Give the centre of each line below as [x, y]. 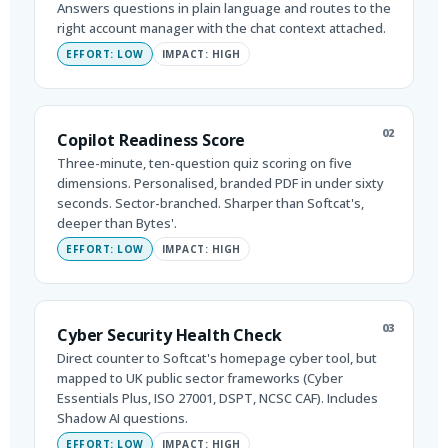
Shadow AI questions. [122, 417]
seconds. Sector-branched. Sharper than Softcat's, [210, 202]
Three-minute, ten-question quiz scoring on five [204, 162]
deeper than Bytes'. [117, 222]
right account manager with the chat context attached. [221, 27]
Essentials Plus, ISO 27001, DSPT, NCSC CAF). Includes [217, 397]
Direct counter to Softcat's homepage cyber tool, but [217, 357]
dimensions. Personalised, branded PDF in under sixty [220, 182]
